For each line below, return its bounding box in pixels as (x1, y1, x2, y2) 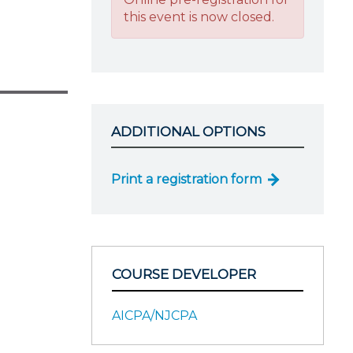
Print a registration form (111, 172, 262, 187)
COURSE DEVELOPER (112, 266, 256, 282)
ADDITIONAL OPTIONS (111, 123, 266, 139)
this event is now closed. (124, 9, 274, 24)
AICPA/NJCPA (112, 307, 197, 323)
